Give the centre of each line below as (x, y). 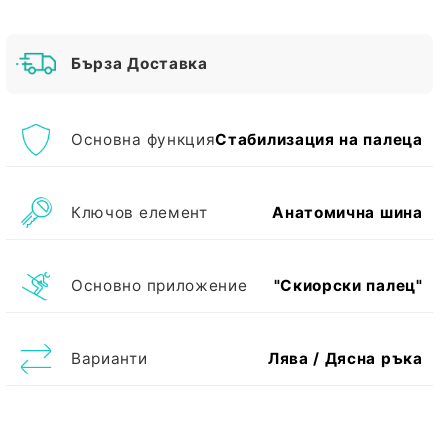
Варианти (109, 358)
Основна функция (143, 139)
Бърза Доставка (139, 63)
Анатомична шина (347, 212)
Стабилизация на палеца (319, 139)
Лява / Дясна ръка (345, 358)
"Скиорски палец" (348, 285)
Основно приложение (159, 285)
